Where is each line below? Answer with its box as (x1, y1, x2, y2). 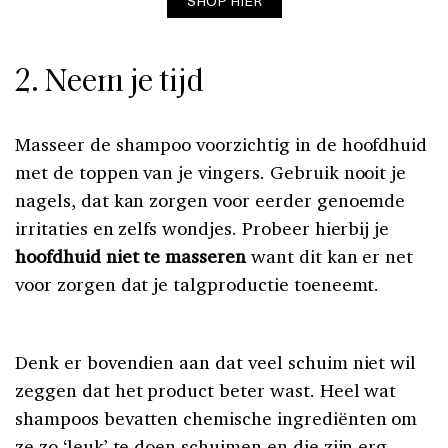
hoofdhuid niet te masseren (15, 244, 247, 269)
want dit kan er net (246, 244, 414, 269)
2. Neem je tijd (15, 67, 204, 100)
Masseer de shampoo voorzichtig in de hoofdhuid (15, 132, 428, 157)
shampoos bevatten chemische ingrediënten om (15, 406, 418, 431)
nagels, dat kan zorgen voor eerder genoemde (15, 188, 406, 213)
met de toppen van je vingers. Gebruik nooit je (15, 160, 407, 185)
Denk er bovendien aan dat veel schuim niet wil (15, 350, 417, 375)
